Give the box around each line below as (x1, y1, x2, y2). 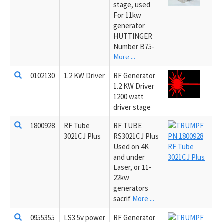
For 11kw (113, 10, 141, 20)
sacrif (113, 193, 132, 203)
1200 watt (113, 91, 144, 101)
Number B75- (113, 41, 154, 51)
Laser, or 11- (113, 162, 151, 172)
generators (113, 183, 148, 193)
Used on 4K (113, 141, 149, 151)
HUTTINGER (113, 31, 152, 41)
